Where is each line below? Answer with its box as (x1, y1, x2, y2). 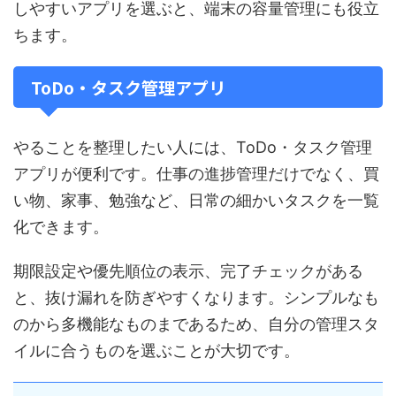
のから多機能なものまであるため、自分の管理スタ (13, 315, 379, 333)
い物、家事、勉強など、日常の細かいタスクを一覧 (13, 191, 379, 209)
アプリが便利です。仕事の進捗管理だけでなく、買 (13, 164, 379, 183)
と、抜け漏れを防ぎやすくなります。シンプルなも (13, 288, 379, 307)
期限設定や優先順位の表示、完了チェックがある (13, 262, 363, 280)
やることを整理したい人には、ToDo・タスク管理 (13, 138, 372, 156)
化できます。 (13, 217, 109, 236)
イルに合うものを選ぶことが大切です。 (13, 341, 300, 360)
